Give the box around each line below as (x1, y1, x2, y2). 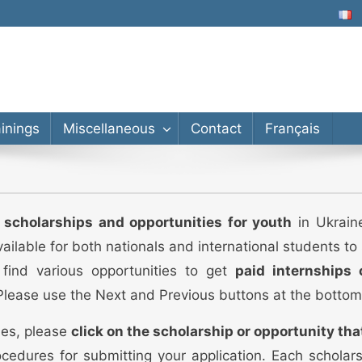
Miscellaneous (62, 120, 155, 137)
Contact (190, 120, 242, 137)
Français (264, 120, 320, 137)
